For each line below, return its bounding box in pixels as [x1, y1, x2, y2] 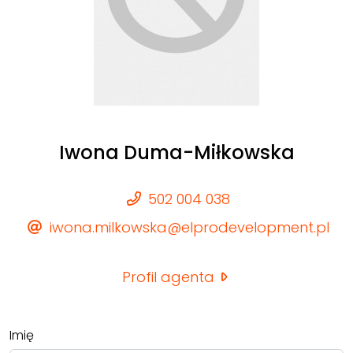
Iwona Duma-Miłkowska [58, 139, 295, 165]
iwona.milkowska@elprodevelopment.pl [45, 217, 329, 237]
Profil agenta [121, 266, 218, 287]
